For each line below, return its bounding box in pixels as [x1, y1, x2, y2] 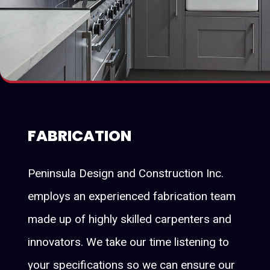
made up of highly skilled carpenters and [28, 212, 232, 226]
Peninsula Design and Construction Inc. [28, 166, 224, 180]
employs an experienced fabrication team [28, 189, 236, 203]
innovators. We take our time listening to [28, 234, 230, 249]
